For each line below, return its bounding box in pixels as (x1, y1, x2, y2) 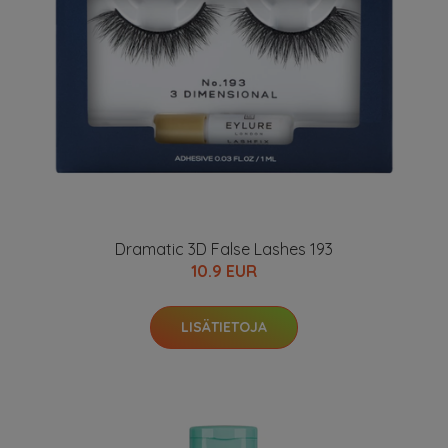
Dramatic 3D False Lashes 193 (115, 238, 333, 259)
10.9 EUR (191, 260, 257, 281)
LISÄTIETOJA (181, 317, 267, 336)
